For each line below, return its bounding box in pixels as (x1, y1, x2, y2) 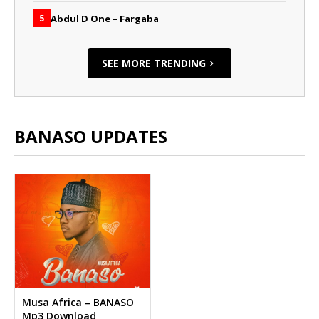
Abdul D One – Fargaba (51, 11, 159, 25)
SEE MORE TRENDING (102, 56, 206, 70)
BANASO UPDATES (14, 125, 167, 149)
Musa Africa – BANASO (22, 296, 134, 310)
